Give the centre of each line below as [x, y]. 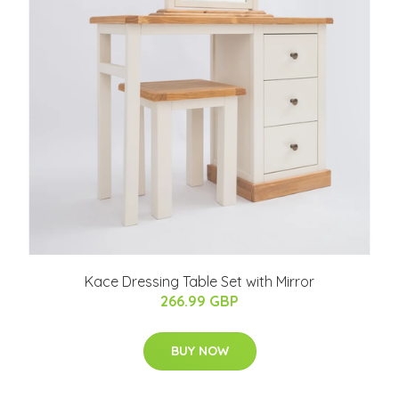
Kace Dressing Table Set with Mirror [199, 281]
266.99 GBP [199, 301]
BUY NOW [199, 350]
